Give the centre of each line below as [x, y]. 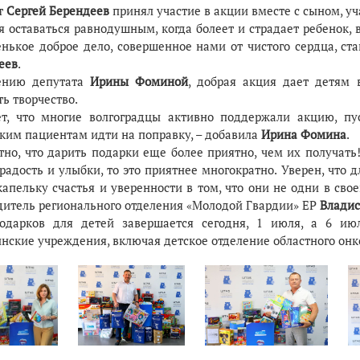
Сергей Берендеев [59, 10]
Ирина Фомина [303, 134]
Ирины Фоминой [139, 81]
